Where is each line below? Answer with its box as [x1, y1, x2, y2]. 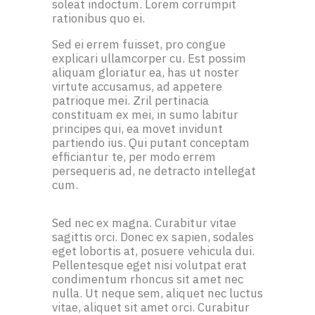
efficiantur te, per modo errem [52, 149, 216, 165]
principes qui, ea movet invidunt [52, 121, 223, 137]
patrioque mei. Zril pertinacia [52, 93, 209, 109]
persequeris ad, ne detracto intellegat [52, 163, 256, 179]
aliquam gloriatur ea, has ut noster [52, 65, 239, 81]
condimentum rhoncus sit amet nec [52, 271, 243, 288]
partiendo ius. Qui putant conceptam [52, 135, 250, 151]
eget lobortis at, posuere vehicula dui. [52, 243, 255, 259]
